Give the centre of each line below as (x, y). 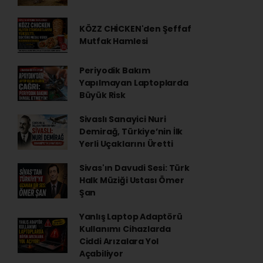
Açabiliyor (101, 254)
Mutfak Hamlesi (114, 41)
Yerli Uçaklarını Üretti (126, 144)
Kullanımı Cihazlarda (125, 229)
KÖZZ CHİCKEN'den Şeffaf (135, 29)
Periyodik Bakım (114, 70)
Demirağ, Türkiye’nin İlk (131, 131)
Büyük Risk (102, 95)
